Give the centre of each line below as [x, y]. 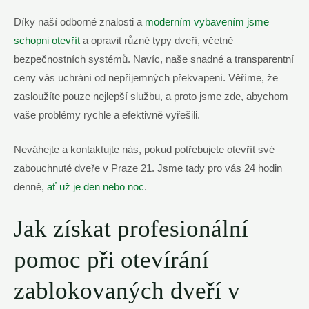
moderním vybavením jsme [207, 22]
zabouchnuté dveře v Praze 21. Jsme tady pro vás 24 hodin [148, 169]
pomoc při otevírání [111, 259]
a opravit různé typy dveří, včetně [157, 40]
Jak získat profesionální [131, 228]
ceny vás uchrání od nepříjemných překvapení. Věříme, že [146, 78]
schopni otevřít [47, 40]
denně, [30, 187]
